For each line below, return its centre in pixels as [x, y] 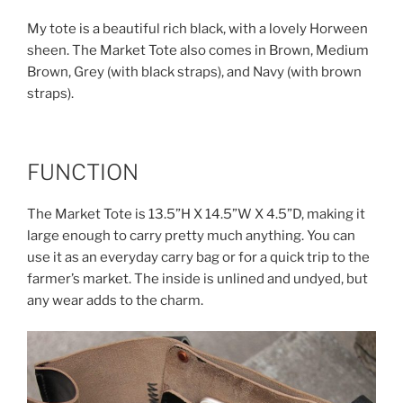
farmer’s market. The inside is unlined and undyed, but [197, 278]
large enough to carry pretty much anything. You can [191, 235]
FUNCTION [83, 172]
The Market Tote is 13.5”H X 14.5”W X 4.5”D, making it [196, 214]
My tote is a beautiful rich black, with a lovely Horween [197, 29]
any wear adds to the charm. [115, 300]
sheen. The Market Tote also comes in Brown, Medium [198, 51]
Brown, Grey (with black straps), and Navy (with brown [194, 72]
